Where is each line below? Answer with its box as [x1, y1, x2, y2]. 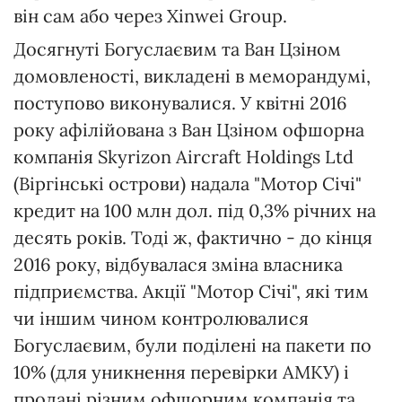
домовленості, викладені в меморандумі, [13, 65, 371, 88]
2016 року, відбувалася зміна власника [13, 253, 343, 276]
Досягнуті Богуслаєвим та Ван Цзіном [13, 38, 341, 61]
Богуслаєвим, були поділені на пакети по [13, 334, 371, 357]
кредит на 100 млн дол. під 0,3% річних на [13, 199, 376, 223]
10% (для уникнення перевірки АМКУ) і [13, 361, 349, 384]
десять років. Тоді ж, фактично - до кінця [13, 226, 372, 249]
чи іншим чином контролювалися [13, 307, 309, 330]
